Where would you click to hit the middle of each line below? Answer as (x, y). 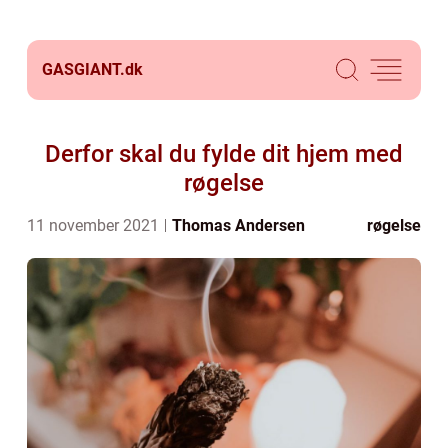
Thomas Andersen (238, 225)
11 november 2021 (95, 225)
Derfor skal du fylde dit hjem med (224, 154)
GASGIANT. (83, 69)
